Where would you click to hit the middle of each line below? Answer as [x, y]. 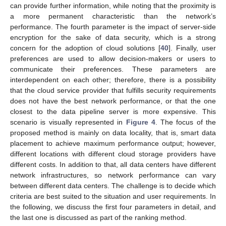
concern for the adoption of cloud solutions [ [85, 48]
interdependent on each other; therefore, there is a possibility [113, 79]
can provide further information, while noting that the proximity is [113, 5]
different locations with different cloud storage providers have [113, 154]
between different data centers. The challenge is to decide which [113, 185]
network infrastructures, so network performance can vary [113, 175]
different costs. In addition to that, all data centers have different [113, 164]
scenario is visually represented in [68, 122]
